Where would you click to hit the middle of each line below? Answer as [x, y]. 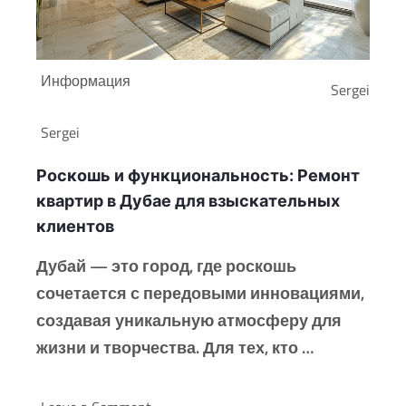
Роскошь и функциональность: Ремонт [198, 176]
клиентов [75, 227]
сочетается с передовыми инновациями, [200, 294]
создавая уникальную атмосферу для [189, 321]
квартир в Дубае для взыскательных [188, 201]
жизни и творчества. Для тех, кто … [175, 348]
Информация [86, 81]
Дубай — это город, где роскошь [166, 266]
